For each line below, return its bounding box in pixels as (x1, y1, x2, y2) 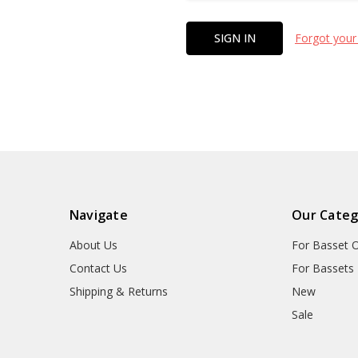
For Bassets (292, 261, 355, 276)
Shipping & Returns (69, 284, 168, 300)
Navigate (69, 206, 128, 225)
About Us (69, 237, 117, 253)
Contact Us (69, 261, 127, 276)
